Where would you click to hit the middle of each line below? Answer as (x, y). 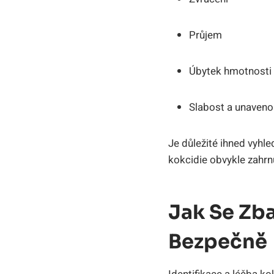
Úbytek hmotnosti (230, 72)
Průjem (206, 35)
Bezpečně (218, 242)
